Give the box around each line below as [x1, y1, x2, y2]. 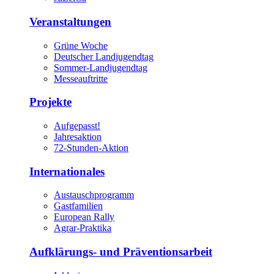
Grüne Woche [54, 40, 108, 51]
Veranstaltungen [29, 15, 111, 28]
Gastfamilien [54, 201, 103, 212]
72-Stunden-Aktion [54, 142, 128, 153]
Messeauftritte [54, 73, 108, 84]
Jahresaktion [54, 131, 102, 142]
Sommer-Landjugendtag [54, 62, 147, 73]
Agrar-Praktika [54, 223, 111, 234]
